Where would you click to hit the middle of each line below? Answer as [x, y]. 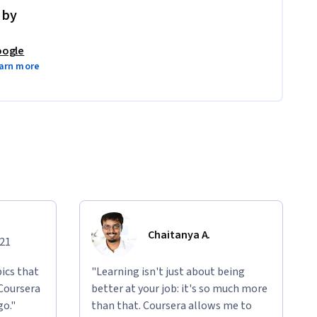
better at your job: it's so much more [179, 288]
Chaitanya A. [179, 235]
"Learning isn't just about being [168, 271]
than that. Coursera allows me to [172, 305]
